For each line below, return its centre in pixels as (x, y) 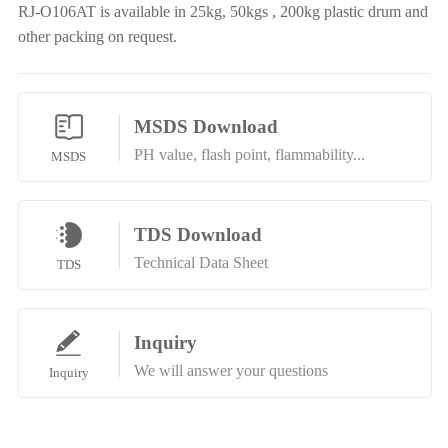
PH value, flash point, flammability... (249, 154)
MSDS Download (205, 126)
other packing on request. (97, 37)
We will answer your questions (230, 370)
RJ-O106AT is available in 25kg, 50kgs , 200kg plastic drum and (222, 12)
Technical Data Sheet (200, 262)
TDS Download (197, 234)
